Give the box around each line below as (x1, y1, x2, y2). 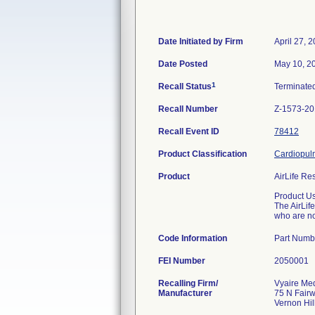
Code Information (158, 233, 227, 243)
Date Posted (158, 59, 207, 69)
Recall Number (158, 104, 218, 114)
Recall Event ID (158, 127, 219, 136)
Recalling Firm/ (158, 278, 218, 288)
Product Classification (158, 149, 247, 159)
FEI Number (158, 256, 205, 266)
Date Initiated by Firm (158, 37, 243, 46)
